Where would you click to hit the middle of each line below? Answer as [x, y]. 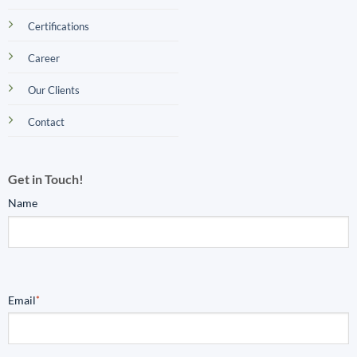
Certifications [58, 26]
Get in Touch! [45, 178]
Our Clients [53, 90]
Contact [46, 122]
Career [43, 58]
